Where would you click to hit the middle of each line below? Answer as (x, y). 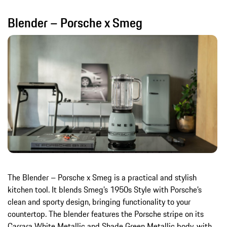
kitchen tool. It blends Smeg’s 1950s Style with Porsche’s (105, 189)
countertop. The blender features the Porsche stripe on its (106, 214)
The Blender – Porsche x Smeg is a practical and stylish (102, 177)
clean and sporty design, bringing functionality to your (99, 201)
